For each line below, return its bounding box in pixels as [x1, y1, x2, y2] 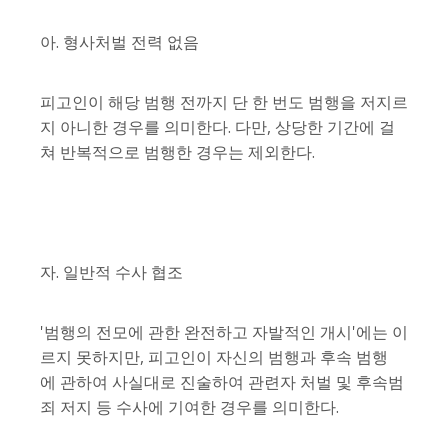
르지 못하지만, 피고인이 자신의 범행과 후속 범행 [40, 346, 388, 369]
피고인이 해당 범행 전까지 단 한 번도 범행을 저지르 [40, 91, 408, 114]
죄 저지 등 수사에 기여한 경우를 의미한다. [40, 396, 339, 419]
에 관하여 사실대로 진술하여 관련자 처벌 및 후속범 [40, 371, 404, 394]
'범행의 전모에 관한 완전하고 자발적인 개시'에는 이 [40, 321, 408, 344]
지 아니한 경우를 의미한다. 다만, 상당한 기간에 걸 [40, 116, 395, 139]
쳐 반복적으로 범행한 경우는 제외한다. [40, 141, 315, 164]
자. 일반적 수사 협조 [40, 261, 183, 284]
